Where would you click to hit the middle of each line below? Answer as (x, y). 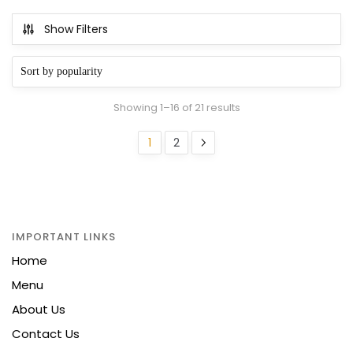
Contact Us (46, 334)
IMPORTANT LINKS (64, 237)
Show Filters (76, 30)
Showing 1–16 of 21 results (176, 107)
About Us (39, 310)
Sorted (256, 106)
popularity (265, 138)
